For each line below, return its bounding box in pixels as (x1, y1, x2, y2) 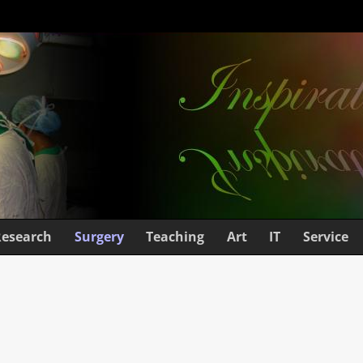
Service (302, 228, 348, 246)
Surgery (74, 228, 124, 246)
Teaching (146, 228, 205, 246)
